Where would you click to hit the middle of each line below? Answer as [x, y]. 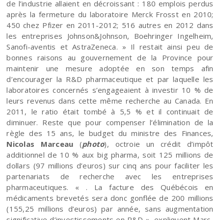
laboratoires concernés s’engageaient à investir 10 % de [110, 90]
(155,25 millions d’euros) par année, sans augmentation [110, 208]
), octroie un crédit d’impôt [159, 144]
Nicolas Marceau [40, 144]
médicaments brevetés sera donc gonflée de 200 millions [110, 198]
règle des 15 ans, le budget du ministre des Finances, [110, 133]
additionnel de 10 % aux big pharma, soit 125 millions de [110, 154]
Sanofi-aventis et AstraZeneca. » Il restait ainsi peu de [110, 46]
